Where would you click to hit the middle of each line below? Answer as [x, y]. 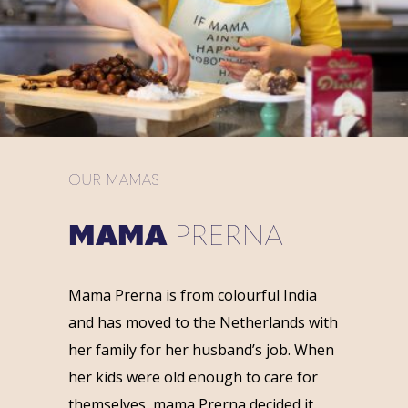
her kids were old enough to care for [193, 377]
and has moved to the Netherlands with [203, 322]
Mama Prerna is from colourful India [192, 295]
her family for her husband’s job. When [201, 349]
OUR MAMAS [113, 181]
